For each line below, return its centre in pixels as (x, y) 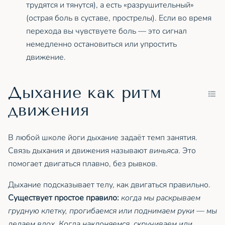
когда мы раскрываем (161, 198)
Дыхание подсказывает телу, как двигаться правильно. (109, 185)
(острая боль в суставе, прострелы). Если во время (119, 18)
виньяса (164, 150)
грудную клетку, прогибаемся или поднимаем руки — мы (113, 211)
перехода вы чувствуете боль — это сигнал (106, 31)
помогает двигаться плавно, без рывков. (83, 163)
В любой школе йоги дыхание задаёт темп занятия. (103, 137)
